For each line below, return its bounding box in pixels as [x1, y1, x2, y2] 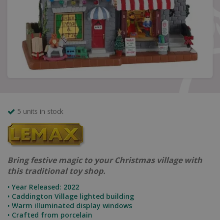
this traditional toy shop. [7, 165, 106, 176]
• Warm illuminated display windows [7, 201, 132, 210]
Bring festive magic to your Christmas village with [7, 155, 202, 165]
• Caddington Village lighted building [7, 192, 134, 201]
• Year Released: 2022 [7, 182, 79, 192]
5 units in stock [17, 107, 63, 116]
